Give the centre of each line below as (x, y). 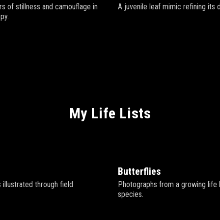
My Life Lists (110, 113)
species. (131, 194)
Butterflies (139, 171)
